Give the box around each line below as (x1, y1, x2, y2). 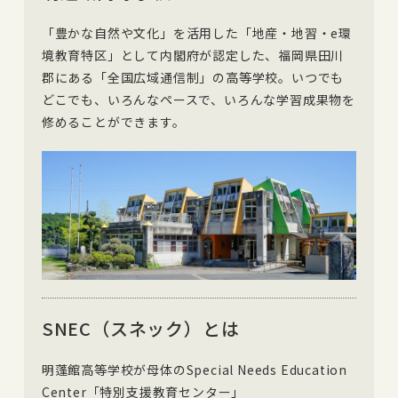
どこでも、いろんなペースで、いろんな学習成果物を (41, 90, 356, 108)
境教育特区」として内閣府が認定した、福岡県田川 (41, 45, 345, 64)
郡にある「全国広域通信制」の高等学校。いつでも (41, 68, 345, 86)
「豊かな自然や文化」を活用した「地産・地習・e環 (41, 23, 353, 42)
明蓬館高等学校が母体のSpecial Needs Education (41, 360, 348, 378)
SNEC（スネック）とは (41, 314, 240, 341)
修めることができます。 (41, 112, 186, 131)
